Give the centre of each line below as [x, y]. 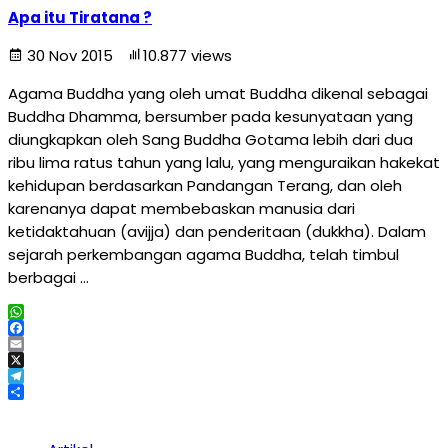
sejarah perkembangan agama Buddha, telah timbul [203, 254]
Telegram [44, 391]
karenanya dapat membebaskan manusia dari [181, 208]
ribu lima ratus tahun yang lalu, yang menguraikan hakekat [224, 162]
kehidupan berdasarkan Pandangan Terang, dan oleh [205, 185]
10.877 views [187, 55]
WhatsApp [47, 327]
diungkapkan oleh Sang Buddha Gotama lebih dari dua [210, 139]
